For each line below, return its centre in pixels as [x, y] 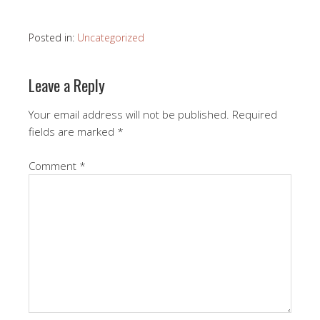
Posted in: [53, 37]
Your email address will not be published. [129, 114]
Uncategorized [111, 37]
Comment [54, 166]
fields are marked [73, 131]
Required [255, 114]
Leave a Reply [67, 85]
